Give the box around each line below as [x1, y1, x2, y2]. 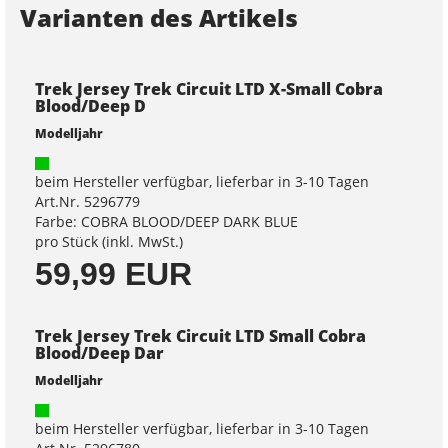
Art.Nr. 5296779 [35, 192, 140, 211]
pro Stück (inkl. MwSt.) [35, 232, 183, 251]
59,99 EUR [35, 256, 192, 292]
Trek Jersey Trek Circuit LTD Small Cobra [35, 325, 366, 347]
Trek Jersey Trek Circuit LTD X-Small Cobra [35, 78, 383, 100]
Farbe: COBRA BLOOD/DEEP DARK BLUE [35, 212, 298, 231]
